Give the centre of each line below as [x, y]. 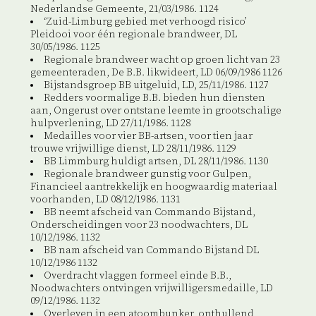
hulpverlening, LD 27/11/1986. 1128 [110, 124]
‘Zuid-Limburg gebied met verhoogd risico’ [145, 22]
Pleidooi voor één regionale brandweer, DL [133, 35]
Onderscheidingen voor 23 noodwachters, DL [139, 225]
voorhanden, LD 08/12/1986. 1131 [105, 200]
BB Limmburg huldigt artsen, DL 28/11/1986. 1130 [156, 162]
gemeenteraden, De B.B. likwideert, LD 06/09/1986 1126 [156, 73]
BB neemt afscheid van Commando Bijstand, [149, 213]
